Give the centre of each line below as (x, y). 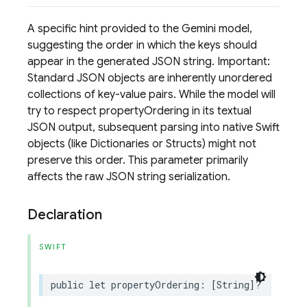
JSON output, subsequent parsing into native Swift (153, 127)
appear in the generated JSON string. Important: (149, 62)
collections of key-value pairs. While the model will (151, 95)
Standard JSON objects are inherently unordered (150, 78)
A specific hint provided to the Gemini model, (140, 29)
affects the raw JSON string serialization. (129, 177)
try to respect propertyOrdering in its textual (139, 111)
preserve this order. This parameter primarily (138, 160)
